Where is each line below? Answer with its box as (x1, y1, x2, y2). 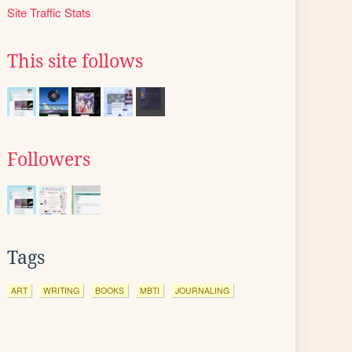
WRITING (43, 284, 79, 296)
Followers (7, 149, 90, 170)
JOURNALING (175, 284, 229, 296)
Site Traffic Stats (7, 4, 91, 20)
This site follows (7, 51, 143, 71)
